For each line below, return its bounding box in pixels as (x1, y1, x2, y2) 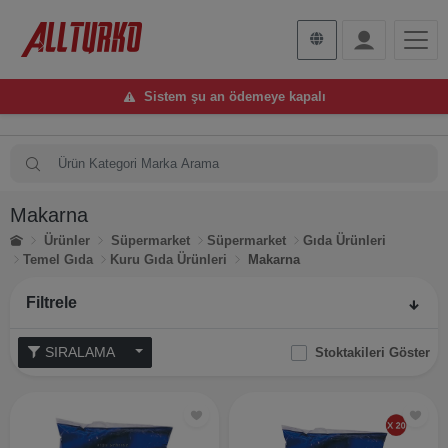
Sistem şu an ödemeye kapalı (143, 89, 326, 104)
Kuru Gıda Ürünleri (110, 252, 227, 267)
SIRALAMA (119, 344, 131, 360)
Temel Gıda (23, 252, 93, 267)
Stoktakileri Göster (315, 344, 430, 360)
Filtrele (26, 294, 77, 311)
